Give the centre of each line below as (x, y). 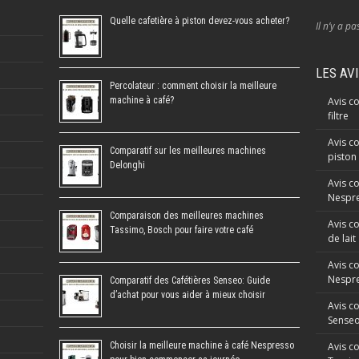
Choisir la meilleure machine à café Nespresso (202, 345)
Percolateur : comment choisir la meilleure (193, 86)
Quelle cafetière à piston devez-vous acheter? (199, 21)
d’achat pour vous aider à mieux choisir (187, 295)
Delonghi (127, 165)
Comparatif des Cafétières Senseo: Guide (190, 280)
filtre (338, 116)
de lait (341, 238)
